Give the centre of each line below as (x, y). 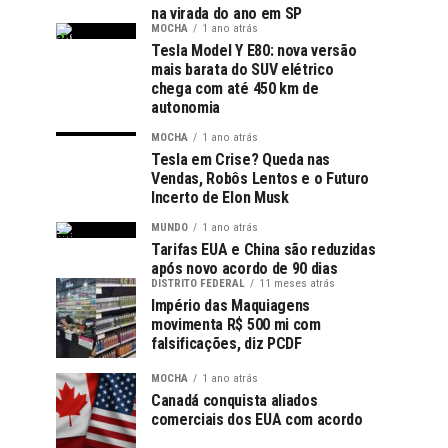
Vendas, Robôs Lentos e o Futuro (260, 178)
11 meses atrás (297, 283)
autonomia (186, 107)
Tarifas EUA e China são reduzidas (263, 249)
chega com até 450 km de (235, 88)
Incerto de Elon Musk (220, 197)
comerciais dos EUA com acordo (257, 419)
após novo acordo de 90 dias (244, 268)
